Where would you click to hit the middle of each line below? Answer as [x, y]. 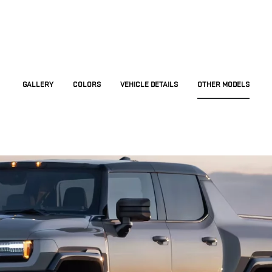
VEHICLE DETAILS [149, 84]
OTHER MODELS [223, 84]
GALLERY [38, 84]
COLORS [87, 84]
